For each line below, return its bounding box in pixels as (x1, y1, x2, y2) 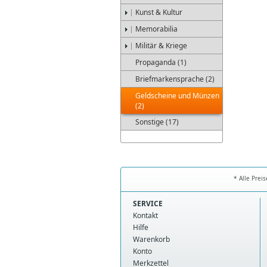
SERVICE (133, 198, 163, 209)
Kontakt (133, 210, 158, 221)
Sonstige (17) (135, 117, 179, 127)
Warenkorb (133, 234, 170, 244)
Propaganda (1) (135, 57, 187, 67)
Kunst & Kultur (135, 7, 182, 17)
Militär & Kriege (135, 41, 187, 51)
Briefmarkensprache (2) (135, 74, 215, 84)
